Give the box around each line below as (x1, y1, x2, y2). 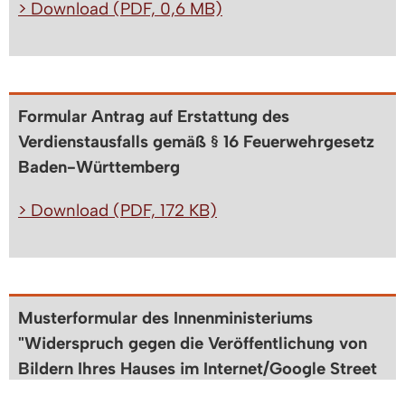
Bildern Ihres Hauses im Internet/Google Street (18, 358, 377, 380)
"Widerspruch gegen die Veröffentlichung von (18, 333, 367, 354)
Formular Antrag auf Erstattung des (18, 106, 289, 127)
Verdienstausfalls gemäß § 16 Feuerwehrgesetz (18, 131, 374, 153)
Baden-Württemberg (18, 156, 180, 178)
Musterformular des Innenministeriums (18, 307, 313, 329)
